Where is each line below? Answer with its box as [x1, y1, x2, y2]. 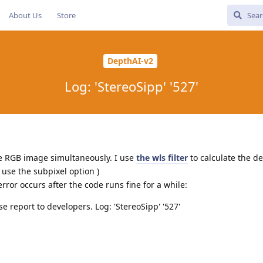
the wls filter [136, 151, 188, 163]
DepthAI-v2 [107, 55, 153, 67]
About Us [9, 10, 42, 21]
